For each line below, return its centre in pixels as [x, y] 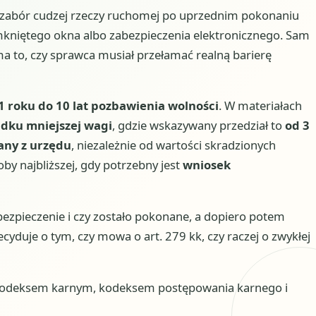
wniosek [206, 165]
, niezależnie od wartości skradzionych [173, 145]
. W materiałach [260, 106]
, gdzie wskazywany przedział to [198, 126]
